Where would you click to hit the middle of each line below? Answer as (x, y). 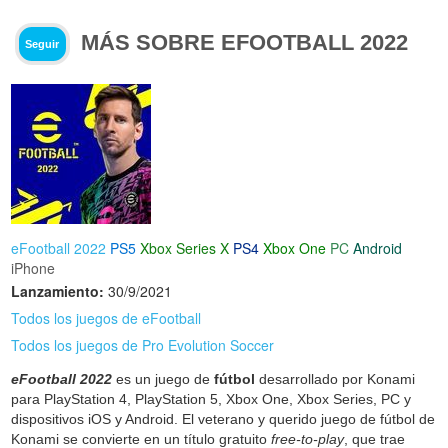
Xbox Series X (185, 248)
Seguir (42, 43)
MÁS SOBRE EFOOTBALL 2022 (245, 43)
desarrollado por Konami (335, 379)
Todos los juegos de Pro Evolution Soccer (143, 345)
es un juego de (163, 379)
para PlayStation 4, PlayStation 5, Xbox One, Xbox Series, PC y (211, 399)
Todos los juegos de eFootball (106, 318)
